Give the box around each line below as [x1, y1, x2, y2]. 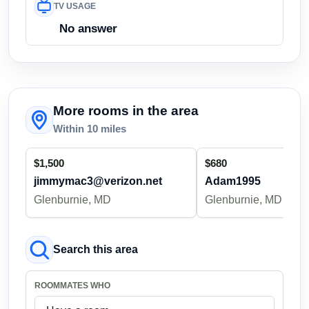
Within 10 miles [53, 123, 126, 134]
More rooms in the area [53, 103, 199, 118]
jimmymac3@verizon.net [34, 175, 162, 187]
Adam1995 [205, 175, 261, 187]
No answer [59, 21, 117, 35]
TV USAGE [54, 2, 96, 11]
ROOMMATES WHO [34, 280, 110, 290]
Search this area [53, 243, 138, 255]
